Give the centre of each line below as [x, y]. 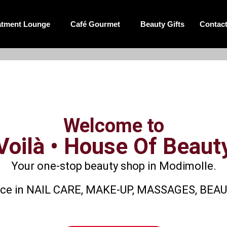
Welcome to [113, 126]
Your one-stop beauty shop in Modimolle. [113, 166]
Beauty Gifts [162, 24]
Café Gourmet [95, 24]
